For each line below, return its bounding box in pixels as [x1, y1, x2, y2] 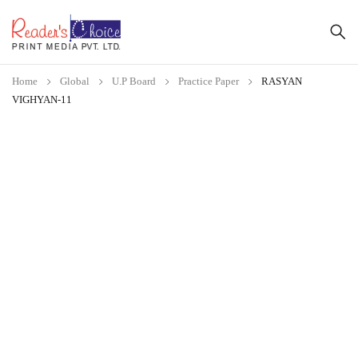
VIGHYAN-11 [12, 93, 72, 105]
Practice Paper [178, 75, 239, 87]
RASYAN [261, 75, 302, 87]
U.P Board [112, 75, 156, 87]
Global [60, 75, 89, 87]
